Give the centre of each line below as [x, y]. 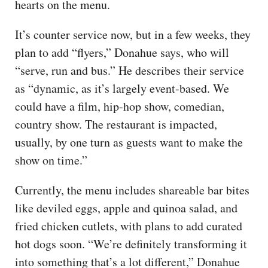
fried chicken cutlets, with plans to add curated [129, 226]
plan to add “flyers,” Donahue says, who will [122, 53]
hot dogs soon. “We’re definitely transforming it [131, 244]
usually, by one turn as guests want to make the [129, 142]
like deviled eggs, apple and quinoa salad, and [126, 208]
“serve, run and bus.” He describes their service [130, 71]
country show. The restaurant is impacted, [116, 124]
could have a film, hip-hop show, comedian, [120, 106]
